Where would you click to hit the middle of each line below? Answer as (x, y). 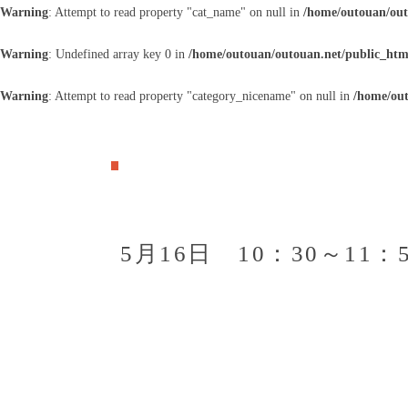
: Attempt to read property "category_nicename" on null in (201, 96)
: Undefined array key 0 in (118, 54)
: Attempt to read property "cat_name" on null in (176, 12)
